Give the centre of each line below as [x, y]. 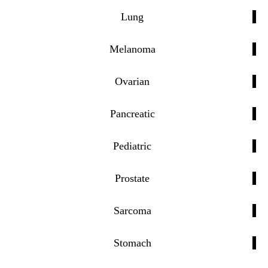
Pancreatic [132, 113]
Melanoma [132, 49]
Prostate [132, 178]
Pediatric [132, 146]
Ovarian [132, 81]
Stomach [132, 243]
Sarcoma [132, 210]
